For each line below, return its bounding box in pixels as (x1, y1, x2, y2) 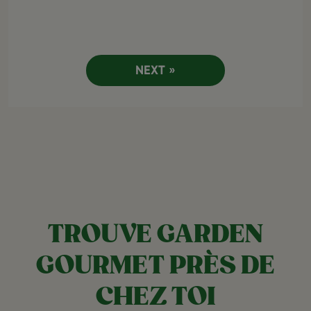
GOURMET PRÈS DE (36, 251, 275, 281)
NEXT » (135, 62, 176, 78)
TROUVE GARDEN (48, 219, 263, 250)
